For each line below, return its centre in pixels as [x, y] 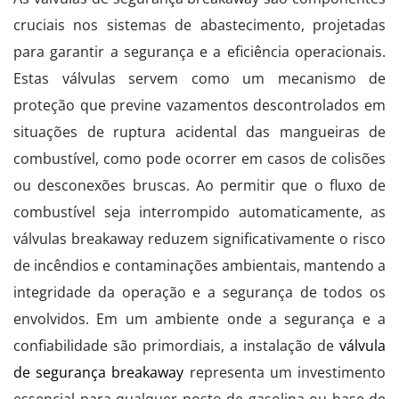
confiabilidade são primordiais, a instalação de [176, 345]
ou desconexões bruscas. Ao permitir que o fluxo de [199, 185]
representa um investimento [285, 372]
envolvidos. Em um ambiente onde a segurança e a [199, 318]
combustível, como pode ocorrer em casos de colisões [199, 158]
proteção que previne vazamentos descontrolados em [199, 105]
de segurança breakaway [99, 372]
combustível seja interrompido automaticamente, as [199, 212]
